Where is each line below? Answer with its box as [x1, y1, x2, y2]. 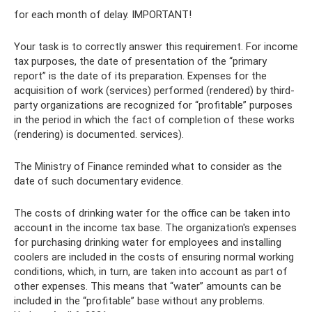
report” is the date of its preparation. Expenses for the [14, 70, 267, 82]
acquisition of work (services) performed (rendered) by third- [14, 84, 295, 97]
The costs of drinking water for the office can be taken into [14, 207, 290, 219]
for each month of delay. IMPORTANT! [14, 8, 192, 21]
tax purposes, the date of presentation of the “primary [14, 55, 267, 68]
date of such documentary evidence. [14, 175, 183, 187]
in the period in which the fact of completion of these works [14, 114, 295, 126]
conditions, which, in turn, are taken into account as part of [14, 265, 288, 278]
